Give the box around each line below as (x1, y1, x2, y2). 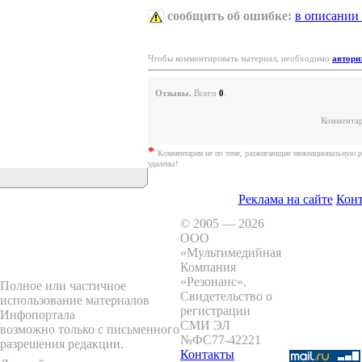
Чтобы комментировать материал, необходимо (148, 53, 332, 64)
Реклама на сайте (238, 192, 333, 206)
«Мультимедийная (180, 246, 281, 259)
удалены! (148, 159, 178, 169)
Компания (180, 260, 236, 274)
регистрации (180, 304, 250, 318)
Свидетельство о (180, 289, 272, 303)
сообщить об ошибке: (167, 8, 292, 23)
